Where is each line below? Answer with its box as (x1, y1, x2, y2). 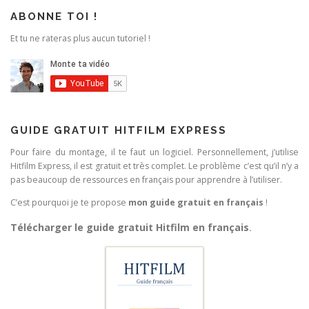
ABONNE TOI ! (10, 10, 98, 23)
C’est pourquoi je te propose (10, 197, 128, 209)
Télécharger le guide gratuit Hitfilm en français (10, 220, 249, 234)
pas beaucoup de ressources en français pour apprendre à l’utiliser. (10, 174, 282, 186)
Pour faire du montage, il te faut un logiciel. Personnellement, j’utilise (10, 146, 299, 159)
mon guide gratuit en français (128, 197, 263, 209)
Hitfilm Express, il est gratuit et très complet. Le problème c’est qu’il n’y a (10, 160, 299, 172)
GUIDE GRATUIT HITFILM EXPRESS (10, 124, 227, 137)
